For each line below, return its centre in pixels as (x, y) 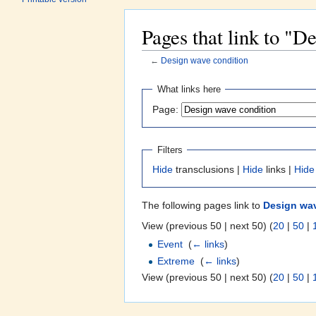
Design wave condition (204, 61)
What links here (189, 90)
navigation (206, 72)
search (250, 72)
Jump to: (163, 72)
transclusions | (208, 170)
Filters (170, 150)
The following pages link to (202, 206)
